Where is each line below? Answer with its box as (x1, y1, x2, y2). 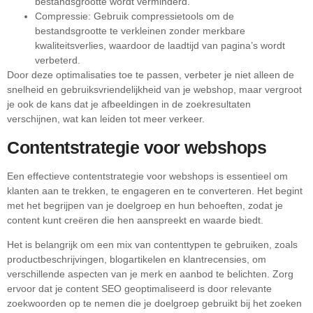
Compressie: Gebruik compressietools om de (35, 10, 234, 22)
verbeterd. (35, 54, 80, 66)
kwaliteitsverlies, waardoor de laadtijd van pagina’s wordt (35, 40, 285, 52)
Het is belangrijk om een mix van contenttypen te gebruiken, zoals (7, 239, 298, 250)
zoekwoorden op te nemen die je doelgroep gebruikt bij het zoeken (7, 298, 302, 309)
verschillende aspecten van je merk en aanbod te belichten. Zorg (7, 268, 293, 279)
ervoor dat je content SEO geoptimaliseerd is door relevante (7, 283, 272, 294)
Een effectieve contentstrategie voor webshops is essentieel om (7, 170, 288, 182)
